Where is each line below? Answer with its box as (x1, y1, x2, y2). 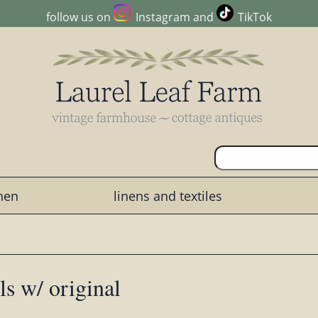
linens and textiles (113, 187, 222, 204)
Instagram (135, 9, 190, 26)
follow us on (46, 9, 114, 26)
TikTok (237, 9, 272, 26)
